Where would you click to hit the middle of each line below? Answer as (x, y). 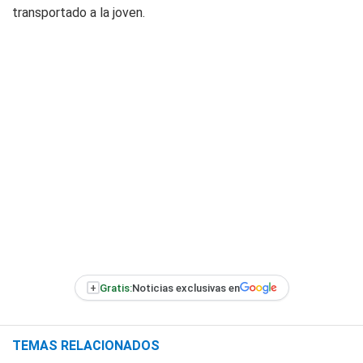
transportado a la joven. (79, 13)
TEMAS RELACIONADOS (86, 346)
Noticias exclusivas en (186, 288)
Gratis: (115, 288)
